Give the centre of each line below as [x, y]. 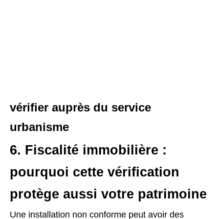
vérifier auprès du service [80, 107]
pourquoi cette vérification [95, 172]
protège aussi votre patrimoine [108, 194]
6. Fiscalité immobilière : [88, 150]
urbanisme [39, 127]
